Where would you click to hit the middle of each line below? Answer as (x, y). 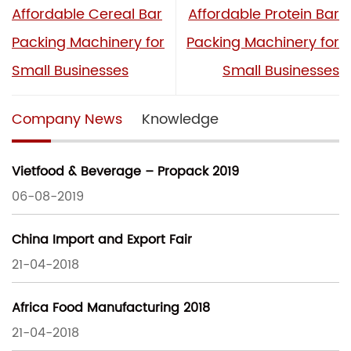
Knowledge (180, 119)
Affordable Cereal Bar (87, 14)
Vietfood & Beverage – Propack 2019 (125, 172)
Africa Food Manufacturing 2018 (111, 308)
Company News (67, 119)
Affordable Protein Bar (264, 14)
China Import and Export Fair (102, 240)
